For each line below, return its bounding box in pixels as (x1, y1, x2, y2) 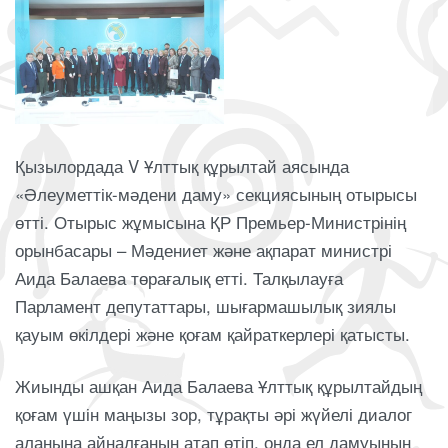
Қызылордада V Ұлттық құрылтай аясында (15, 154, 349, 179)
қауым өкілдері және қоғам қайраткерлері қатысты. (15, 322, 410, 347)
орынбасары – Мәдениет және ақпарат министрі (15, 238, 392, 263)
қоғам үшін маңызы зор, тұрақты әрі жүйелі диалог (15, 401, 412, 426)
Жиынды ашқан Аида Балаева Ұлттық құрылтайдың (15, 373, 422, 398)
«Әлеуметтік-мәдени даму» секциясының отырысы (15, 182, 417, 207)
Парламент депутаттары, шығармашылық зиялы (15, 294, 396, 319)
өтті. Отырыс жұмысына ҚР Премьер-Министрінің (15, 210, 406, 235)
